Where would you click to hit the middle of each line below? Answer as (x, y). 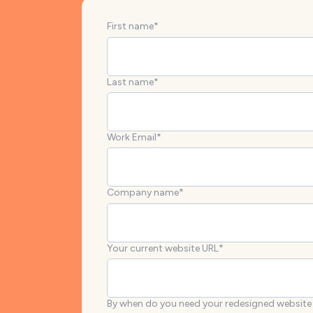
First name (130, 27)
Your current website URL (163, 248)
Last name (130, 82)
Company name (143, 193)
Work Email (132, 137)
